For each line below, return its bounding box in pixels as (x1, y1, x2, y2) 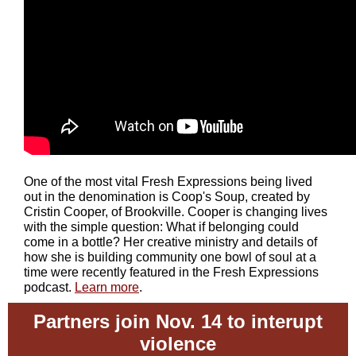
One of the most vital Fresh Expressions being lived (24, 175, 312, 188)
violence (140, 333, 216, 354)
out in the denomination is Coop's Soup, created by (24, 190, 310, 203)
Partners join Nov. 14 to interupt (33, 311, 323, 332)
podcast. (24, 281, 75, 294)
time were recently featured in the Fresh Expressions (24, 265, 319, 279)
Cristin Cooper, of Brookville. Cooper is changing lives (24, 205, 327, 219)
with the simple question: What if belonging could (24, 220, 299, 234)
